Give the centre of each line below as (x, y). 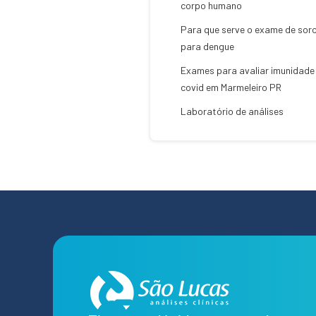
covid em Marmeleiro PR (231, 87)
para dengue (207, 46)
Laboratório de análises (232, 111)
